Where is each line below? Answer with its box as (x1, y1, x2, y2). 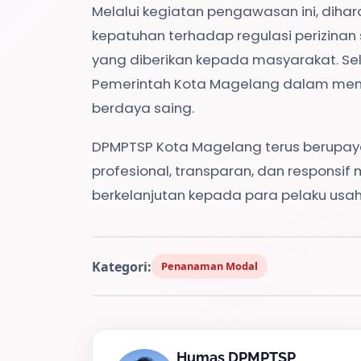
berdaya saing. (92, 98, 194, 118)
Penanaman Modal (161, 259, 258, 273)
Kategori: (92, 257, 151, 276)
